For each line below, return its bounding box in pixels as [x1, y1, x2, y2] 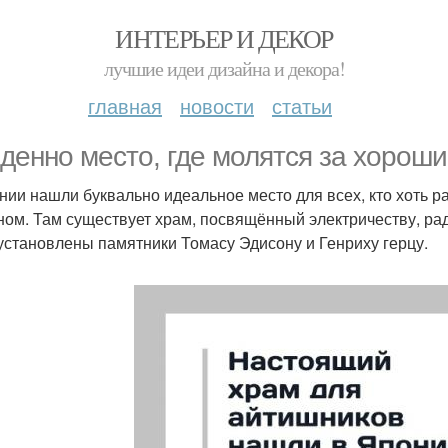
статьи [272, 91, 332, 120]
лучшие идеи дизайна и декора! [103, 55, 345, 82]
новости [180, 91, 254, 120]
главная [88, 91, 162, 120]
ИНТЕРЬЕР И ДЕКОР [115, 21, 333, 55]
